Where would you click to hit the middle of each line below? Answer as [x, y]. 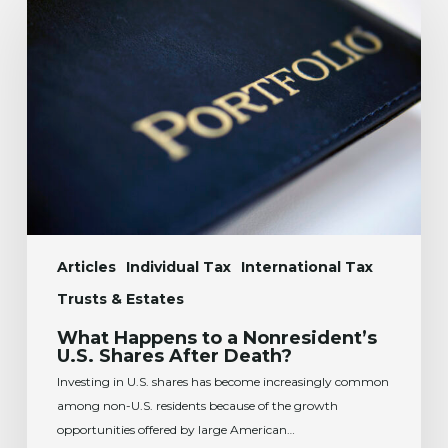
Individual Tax [178, 266]
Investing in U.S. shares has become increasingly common [222, 381]
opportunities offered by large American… [175, 429]
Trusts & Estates [120, 298]
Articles [86, 266]
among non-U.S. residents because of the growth [197, 405]
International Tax [306, 266]
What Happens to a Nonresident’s [216, 337]
